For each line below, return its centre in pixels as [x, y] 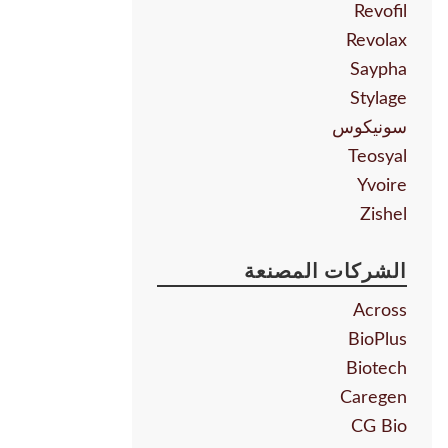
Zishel [383, 215]
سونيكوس [369, 128]
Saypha [378, 70]
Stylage [378, 99]
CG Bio [379, 427]
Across [380, 311]
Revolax [376, 41]
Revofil [380, 12]
